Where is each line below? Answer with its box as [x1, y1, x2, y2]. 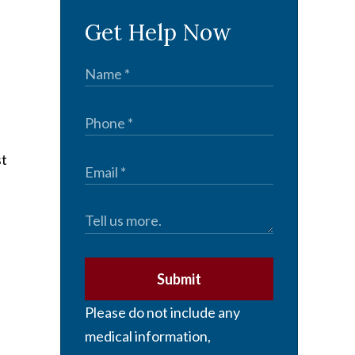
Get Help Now [85, 18, 231, 48]
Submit [157, 270, 201, 288]
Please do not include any [85, 303, 240, 322]
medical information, [85, 327, 211, 345]
